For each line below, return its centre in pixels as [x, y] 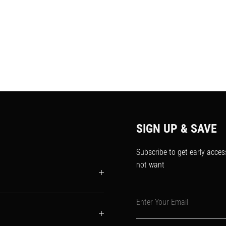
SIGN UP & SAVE [176, 129]
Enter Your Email [162, 202]
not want [150, 165]
